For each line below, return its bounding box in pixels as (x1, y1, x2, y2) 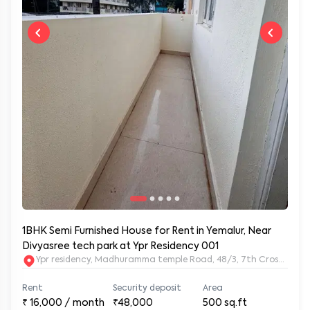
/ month (64, 298, 104, 308)
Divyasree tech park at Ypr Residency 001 (22, 241, 219, 251)
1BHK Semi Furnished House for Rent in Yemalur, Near (22, 226, 271, 236)
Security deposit (112, 284, 181, 293)
